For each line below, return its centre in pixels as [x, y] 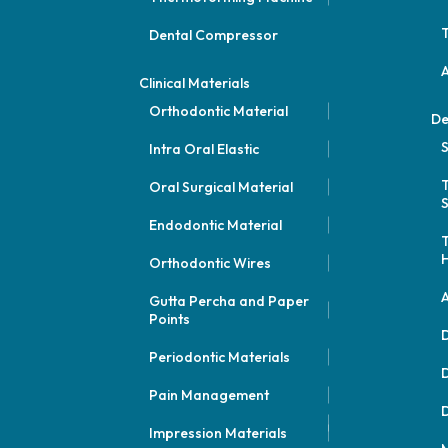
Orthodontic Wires [209, 263]
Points [169, 319]
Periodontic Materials [219, 357]
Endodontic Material [215, 225]
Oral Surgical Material [220, 187]
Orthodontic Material [218, 111]
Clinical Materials [194, 83]
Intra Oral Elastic [203, 149]
